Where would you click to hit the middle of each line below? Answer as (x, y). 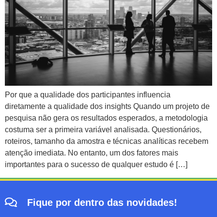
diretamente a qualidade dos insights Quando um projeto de (107, 107)
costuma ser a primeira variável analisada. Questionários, (103, 130)
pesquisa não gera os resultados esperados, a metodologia (106, 118)
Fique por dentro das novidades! (102, 202)
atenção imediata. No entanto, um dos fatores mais (92, 153)
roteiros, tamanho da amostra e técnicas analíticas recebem (107, 141)
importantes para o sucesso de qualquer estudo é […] (96, 165)
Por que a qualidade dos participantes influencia (88, 95)
